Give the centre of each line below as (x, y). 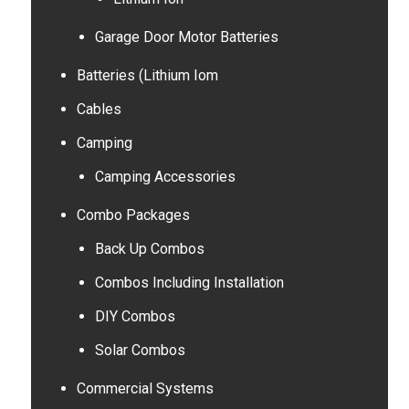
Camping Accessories (165, 177)
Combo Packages (133, 215)
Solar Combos (140, 350)
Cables (99, 109)
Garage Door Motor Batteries (186, 37)
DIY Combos (135, 316)
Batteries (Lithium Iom (147, 75)
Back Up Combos (149, 249)
